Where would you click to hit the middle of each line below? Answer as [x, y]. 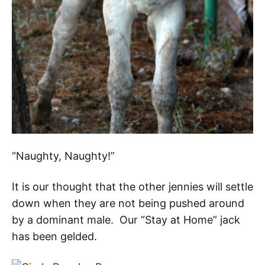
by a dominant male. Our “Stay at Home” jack [126, 219]
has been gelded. [56, 236]
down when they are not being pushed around [128, 203]
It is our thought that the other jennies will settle [132, 186]
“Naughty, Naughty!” [63, 156]
